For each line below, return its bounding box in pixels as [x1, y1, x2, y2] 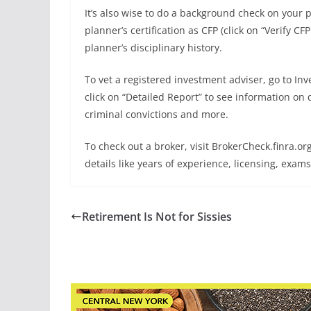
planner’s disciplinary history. [85, 41, 222, 55]
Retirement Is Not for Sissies [82, 209, 232, 225]
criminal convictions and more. [85, 108, 228, 121]
